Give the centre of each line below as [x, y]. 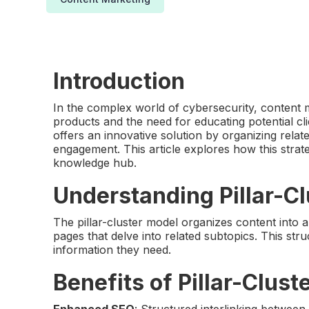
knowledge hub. [95, 162]
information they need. [112, 249]
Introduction [119, 81]
